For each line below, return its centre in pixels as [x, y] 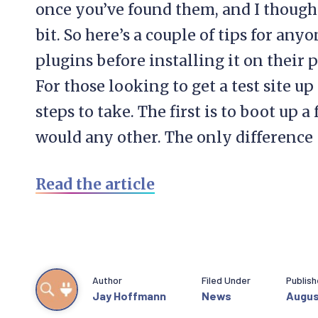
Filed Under [226, 280]
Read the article [95, 184]
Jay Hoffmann [129, 295]
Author [107, 280]
